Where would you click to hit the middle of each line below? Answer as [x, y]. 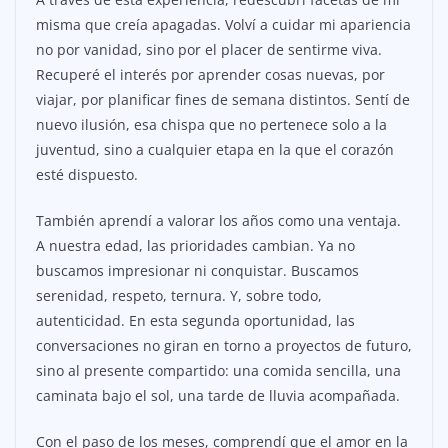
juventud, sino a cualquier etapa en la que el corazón [215, 149]
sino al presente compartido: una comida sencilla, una [218, 370]
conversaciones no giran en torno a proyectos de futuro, [224, 345]
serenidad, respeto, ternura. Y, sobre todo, [179, 295]
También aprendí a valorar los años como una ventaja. [218, 220]
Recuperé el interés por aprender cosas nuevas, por [210, 74]
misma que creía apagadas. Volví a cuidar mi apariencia [223, 24]
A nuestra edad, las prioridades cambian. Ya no [195, 245]
